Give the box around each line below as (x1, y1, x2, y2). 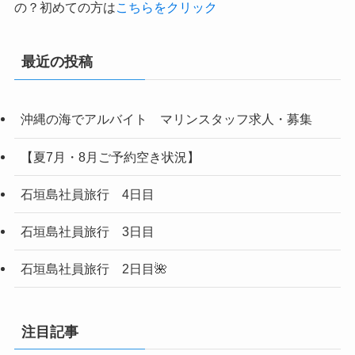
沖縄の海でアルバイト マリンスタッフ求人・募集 (20, 112, 312, 127)
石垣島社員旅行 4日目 (20, 186, 155, 201)
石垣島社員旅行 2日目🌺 (20, 261, 167, 277)
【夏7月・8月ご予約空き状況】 (20, 149, 200, 164)
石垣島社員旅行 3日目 (20, 224, 155, 239)
